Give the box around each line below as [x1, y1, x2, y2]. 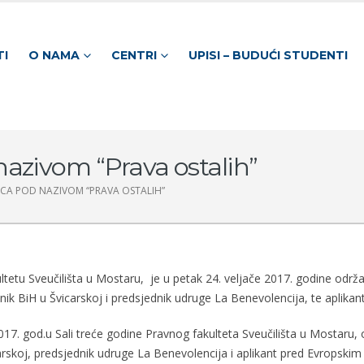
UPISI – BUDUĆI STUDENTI [188, 47, 348, 63]
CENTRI [110, 47, 157, 63]
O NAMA [28, 47, 80, 63]
